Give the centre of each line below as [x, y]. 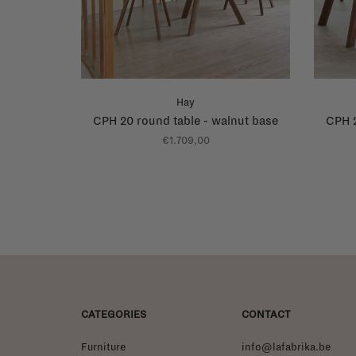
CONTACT [266, 314]
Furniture [103, 347]
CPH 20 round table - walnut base [186, 120]
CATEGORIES [114, 314]
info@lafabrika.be [286, 347]
